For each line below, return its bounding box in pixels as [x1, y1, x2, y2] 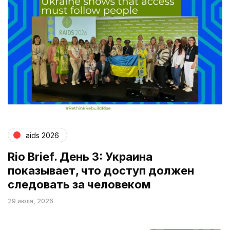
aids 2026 [26, 130, 59, 140]
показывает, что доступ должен [8, 164, 194, 178]
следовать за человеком [8, 178, 151, 191]
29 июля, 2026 [8, 197, 53, 205]
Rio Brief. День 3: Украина [8, 150, 152, 164]
